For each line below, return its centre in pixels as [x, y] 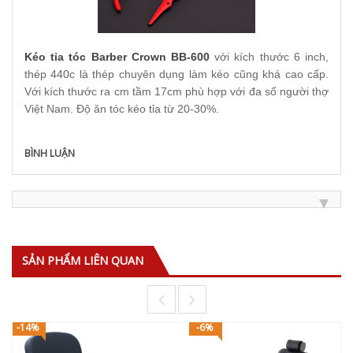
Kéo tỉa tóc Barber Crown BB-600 [117, 57]
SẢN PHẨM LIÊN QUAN [83, 260]
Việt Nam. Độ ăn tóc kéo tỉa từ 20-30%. [123, 109]
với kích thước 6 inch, [269, 57]
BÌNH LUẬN [50, 153]
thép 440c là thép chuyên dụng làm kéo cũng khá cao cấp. [176, 74]
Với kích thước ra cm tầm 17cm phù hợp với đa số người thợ [176, 91]
